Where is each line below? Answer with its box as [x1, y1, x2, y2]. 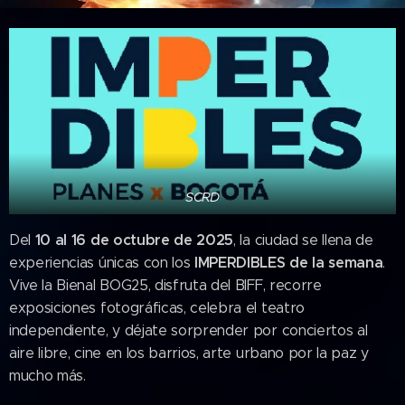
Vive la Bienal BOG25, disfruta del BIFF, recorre [9, 276, 322, 294]
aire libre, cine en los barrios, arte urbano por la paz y [9, 344, 369, 362]
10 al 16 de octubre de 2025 [34, 230, 234, 250]
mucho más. [9, 366, 86, 384]
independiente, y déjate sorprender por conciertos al [9, 321, 368, 339]
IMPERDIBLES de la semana [194, 252, 383, 272]
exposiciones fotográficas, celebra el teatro [9, 298, 305, 316]
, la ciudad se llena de [233, 231, 373, 249]
